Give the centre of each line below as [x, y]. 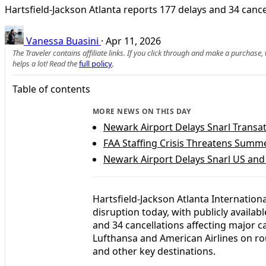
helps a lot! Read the [46, 63]
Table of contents [51, 89]
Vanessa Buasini [62, 41]
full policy [96, 63]
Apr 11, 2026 [133, 41]
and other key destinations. [154, 251]
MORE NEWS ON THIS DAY [142, 111]
